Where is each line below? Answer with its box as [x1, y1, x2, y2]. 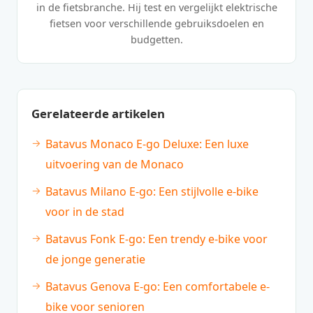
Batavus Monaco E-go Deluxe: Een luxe [45, 136, 249, 152]
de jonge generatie [45, 252, 145, 268]
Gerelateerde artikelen [31, 105, 165, 122]
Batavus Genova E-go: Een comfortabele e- [45, 279, 270, 295]
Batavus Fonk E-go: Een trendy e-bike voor [45, 231, 268, 247]
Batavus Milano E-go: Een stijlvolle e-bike [45, 184, 259, 200]
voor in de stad [45, 204, 124, 220]
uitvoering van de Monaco [45, 156, 184, 173]
